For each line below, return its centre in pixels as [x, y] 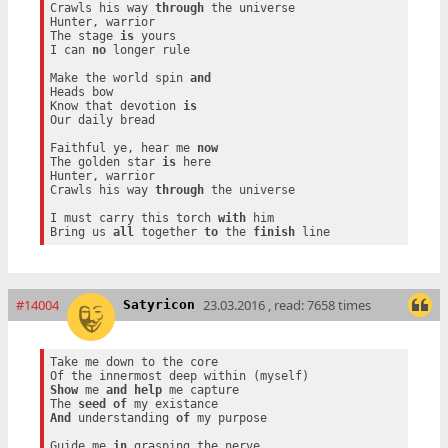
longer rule [147, 49]
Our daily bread [102, 119]
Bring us [81, 231]
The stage [84, 35]
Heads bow [81, 91]
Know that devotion [116, 105]
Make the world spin [119, 77]
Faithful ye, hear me [123, 147]
